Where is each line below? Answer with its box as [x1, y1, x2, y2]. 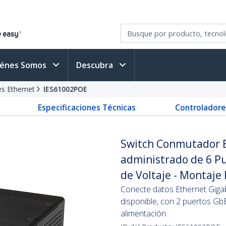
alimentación [121, 208, 166, 219]
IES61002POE [43, 84, 87, 94]
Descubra [76, 60, 115, 71]
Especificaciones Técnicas [37, 102, 136, 113]
